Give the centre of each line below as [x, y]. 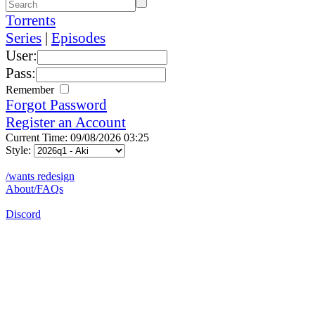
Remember [31, 89]
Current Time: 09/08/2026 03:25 [77, 137]
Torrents [31, 20]
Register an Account [66, 122]
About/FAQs [34, 188]
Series [24, 38]
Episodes [78, 38]
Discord [23, 214]
